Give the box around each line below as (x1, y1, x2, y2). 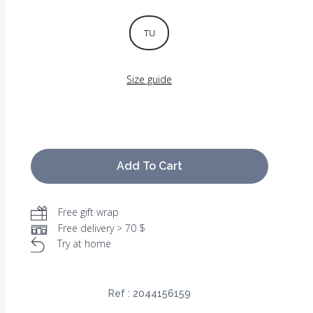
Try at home (57, 237, 111, 251)
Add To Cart (116, 159, 182, 173)
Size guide (126, 73, 173, 87)
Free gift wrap (57, 205, 119, 219)
